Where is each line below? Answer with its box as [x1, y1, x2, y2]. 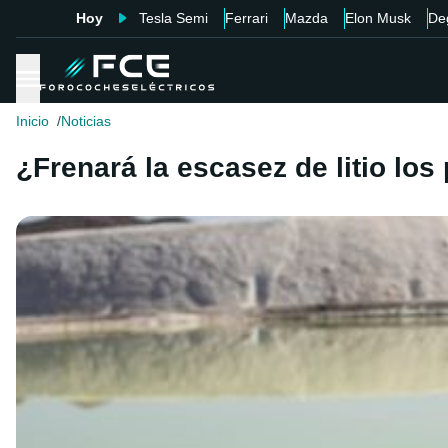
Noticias [61, 113, 111, 130]
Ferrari [224, 10, 268, 26]
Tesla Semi [138, 10, 208, 26]
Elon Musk [344, 10, 411, 26]
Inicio [16, 113, 49, 130]
